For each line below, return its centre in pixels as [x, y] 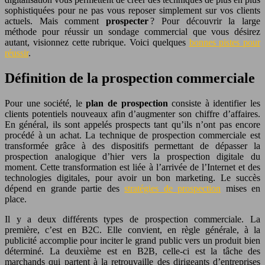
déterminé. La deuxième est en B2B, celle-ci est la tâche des [132, 251]
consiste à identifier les [216, 103]
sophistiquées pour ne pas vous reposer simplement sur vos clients [132, 10]
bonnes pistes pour [224, 42]
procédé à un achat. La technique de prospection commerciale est [132, 135]
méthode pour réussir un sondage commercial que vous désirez [132, 31]
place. [16, 199]
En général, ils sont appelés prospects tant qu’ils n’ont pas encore [132, 124]
